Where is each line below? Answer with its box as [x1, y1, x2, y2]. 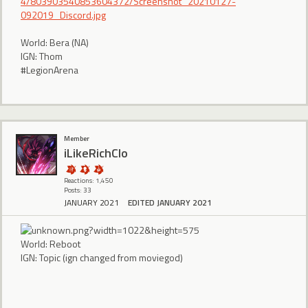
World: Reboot [21, 236, 80, 252]
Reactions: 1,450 [64, 175, 113, 186]
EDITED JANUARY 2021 [128, 195, 212, 209]
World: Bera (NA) [21, 34, 89, 49]
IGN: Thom [21, 48, 63, 63]
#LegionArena [21, 62, 78, 77]
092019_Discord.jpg [21, 7, 106, 22]
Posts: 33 [64, 185, 91, 196]
